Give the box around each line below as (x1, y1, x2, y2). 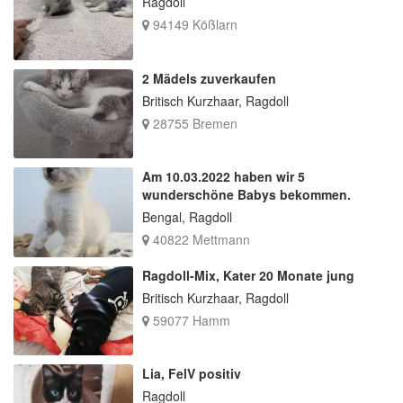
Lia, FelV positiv (141, 364, 241, 383)
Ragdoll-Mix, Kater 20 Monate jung (141, 265, 354, 284)
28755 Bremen (148, 113, 237, 132)
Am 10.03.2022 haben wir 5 (141, 167, 305, 186)
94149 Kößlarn (148, 15, 237, 34)
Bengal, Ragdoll (141, 208, 232, 227)
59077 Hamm (148, 310, 230, 329)
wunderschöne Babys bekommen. (141, 185, 351, 204)
